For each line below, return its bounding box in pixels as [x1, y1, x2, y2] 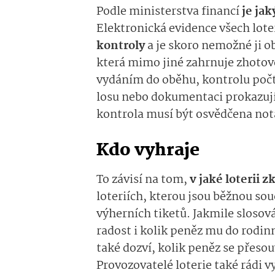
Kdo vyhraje [96, 137, 199, 165]
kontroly [96, 37, 147, 56]
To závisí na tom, [96, 171, 190, 190]
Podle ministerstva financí [96, 2, 239, 21]
